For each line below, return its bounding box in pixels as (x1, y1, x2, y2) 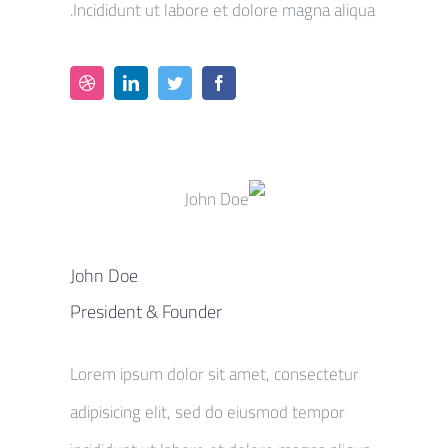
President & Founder (70, 294, 222, 328)
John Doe (70, 258, 138, 292)
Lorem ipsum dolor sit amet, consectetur (70, 357, 359, 390)
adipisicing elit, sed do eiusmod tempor (70, 395, 345, 428)
